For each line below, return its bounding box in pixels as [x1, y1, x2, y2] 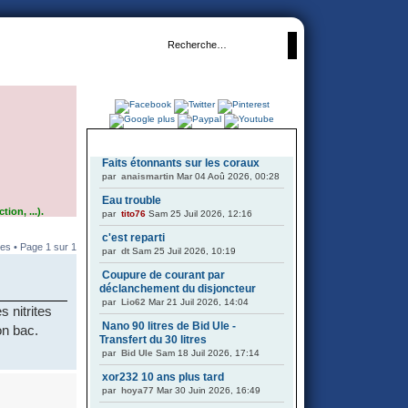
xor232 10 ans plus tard [102, 371, 224, 383]
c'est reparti [102, 231, 165, 244]
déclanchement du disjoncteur [99, 282, 256, 295]
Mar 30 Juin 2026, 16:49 [154, 385, 260, 395]
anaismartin [121, 171, 174, 181]
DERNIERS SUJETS [148, 139, 235, 149]
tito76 [121, 209, 146, 219]
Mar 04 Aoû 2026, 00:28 [174, 171, 280, 181]
